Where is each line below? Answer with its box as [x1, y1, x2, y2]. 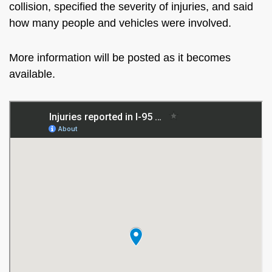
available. [9, 68, 58, 80]
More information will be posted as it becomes [9, 52, 231, 64]
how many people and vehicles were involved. [9, 17, 234, 29]
